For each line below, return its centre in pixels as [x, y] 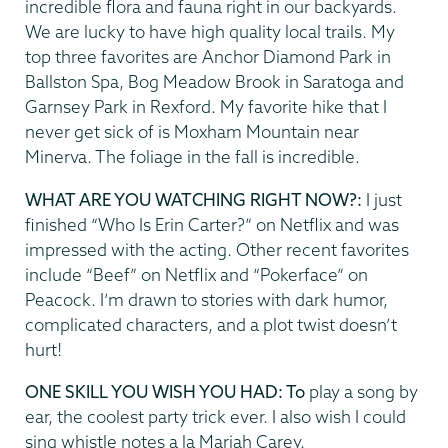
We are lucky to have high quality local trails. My [210, 32]
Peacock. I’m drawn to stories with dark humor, [206, 299]
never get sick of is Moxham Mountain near [192, 132]
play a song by [363, 392]
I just [384, 199]
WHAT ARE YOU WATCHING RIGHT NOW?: [195, 199]
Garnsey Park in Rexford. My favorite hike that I [206, 107]
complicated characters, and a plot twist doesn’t [211, 324]
